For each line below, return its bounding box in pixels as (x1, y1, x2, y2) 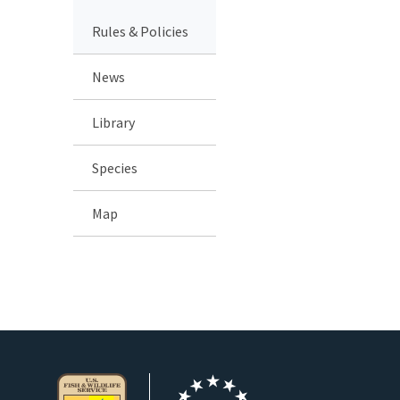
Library (92, 112, 135, 131)
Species (92, 158, 137, 177)
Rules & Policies (92, 21, 188, 40)
